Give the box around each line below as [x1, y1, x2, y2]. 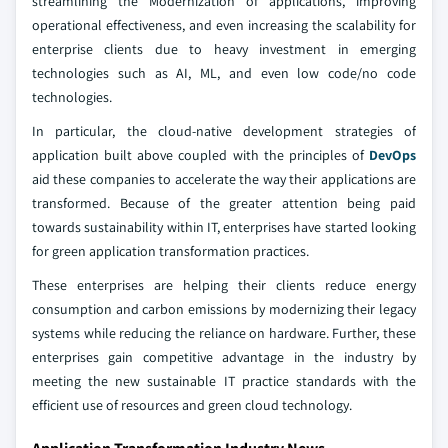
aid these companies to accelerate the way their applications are [32, 170, 416, 189]
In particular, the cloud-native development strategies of [32, 122, 416, 141]
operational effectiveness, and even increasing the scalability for [32, 16, 416, 35]
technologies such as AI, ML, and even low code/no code [32, 64, 416, 83]
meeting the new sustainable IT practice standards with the [32, 372, 416, 391]
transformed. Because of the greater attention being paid [32, 194, 416, 213]
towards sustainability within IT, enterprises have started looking [32, 218, 416, 237]
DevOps [369, 146, 416, 165]
